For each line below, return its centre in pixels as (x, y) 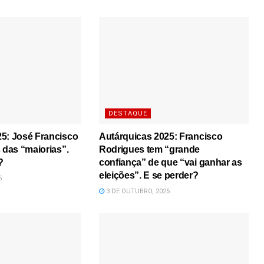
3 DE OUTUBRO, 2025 (137, 192)
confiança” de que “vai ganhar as (170, 163)
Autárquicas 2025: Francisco (161, 137)
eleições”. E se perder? (148, 176)
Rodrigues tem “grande (149, 150)
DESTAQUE (128, 114)
